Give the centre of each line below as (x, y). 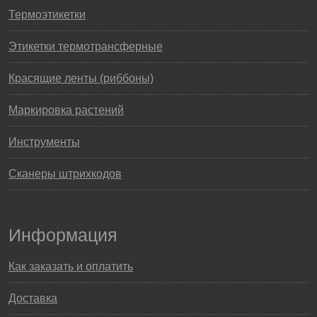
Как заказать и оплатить (71, 266)
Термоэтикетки (47, 15)
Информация (63, 235)
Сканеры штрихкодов (65, 174)
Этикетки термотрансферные (86, 46)
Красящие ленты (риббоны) (81, 78)
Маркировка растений (66, 110)
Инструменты (44, 142)
